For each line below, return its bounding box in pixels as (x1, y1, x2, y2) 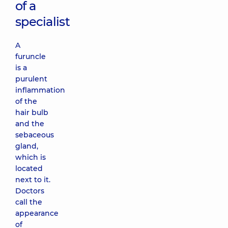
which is (15, 153, 46, 162)
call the (15, 197, 42, 207)
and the (15, 119, 44, 128)
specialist (15, 14, 70, 29)
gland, (15, 141, 38, 151)
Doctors (15, 186, 44, 195)
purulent (15, 74, 47, 83)
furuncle (15, 52, 46, 61)
